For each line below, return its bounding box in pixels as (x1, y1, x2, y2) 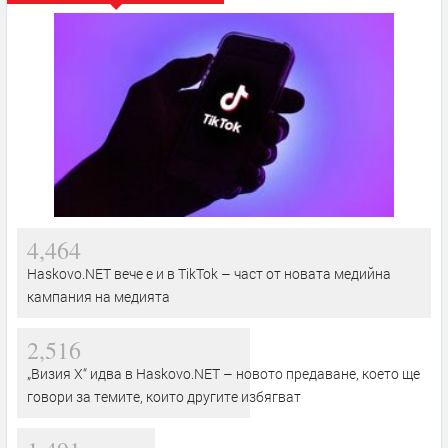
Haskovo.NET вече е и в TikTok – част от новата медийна (27, 263, 391, 283)
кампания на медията (27, 286, 170, 306)
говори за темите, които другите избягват (27, 386, 301, 406)
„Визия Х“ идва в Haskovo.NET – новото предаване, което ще (27, 363, 420, 383)
